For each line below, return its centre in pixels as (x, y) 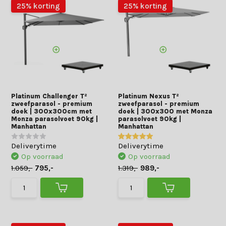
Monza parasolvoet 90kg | (55, 119)
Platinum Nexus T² (149, 96)
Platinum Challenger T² (49, 96)
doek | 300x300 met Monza (165, 111)
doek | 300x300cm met (52, 111)
